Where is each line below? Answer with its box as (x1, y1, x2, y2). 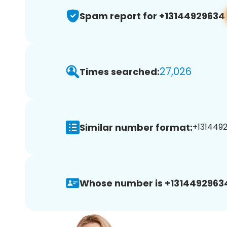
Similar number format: (80, 121, 193, 134)
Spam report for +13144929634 (80, 9, 225, 22)
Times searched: (80, 65, 160, 78)
